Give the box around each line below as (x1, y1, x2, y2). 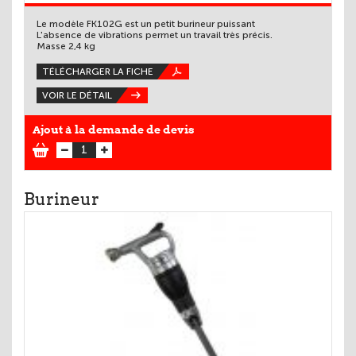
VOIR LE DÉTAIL (42, 89, 112, 101)
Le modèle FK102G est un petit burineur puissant (37, 17, 255, 29)
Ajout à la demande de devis (33, 122, 195, 136)
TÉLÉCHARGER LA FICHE (42, 65, 153, 77)
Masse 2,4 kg (37, 40, 95, 52)
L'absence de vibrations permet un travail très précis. (37, 29, 273, 41)
